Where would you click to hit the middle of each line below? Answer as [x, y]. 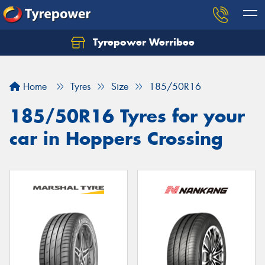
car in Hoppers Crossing [116, 138]
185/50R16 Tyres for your [127, 116]
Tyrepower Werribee [142, 42]
